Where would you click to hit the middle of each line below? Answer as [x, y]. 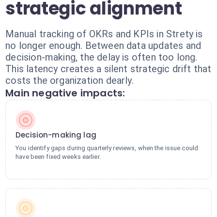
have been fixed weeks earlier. [58, 157]
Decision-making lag [56, 135]
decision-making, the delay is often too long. [101, 57]
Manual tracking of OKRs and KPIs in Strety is [104, 34]
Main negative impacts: [65, 93]
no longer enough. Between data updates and [103, 46]
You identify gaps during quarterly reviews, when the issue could [107, 148]
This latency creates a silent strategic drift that [108, 69]
